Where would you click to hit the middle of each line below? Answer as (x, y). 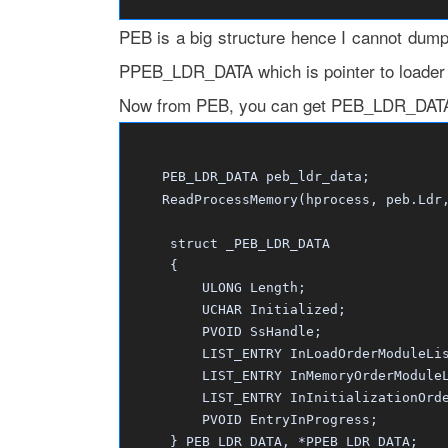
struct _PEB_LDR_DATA (229, 243)
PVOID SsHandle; (225, 331)
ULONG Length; (217, 287)
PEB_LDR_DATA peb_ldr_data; (253, 176)
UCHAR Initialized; (237, 309)
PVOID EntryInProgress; (253, 419)
